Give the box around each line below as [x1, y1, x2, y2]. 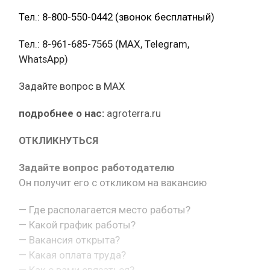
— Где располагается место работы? [19, 203, 190, 216]
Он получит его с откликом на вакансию [19, 176, 207, 189]
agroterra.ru [104, 107, 161, 119]
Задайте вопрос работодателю [19, 161, 175, 174]
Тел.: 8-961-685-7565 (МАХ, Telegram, [19, 37, 189, 50]
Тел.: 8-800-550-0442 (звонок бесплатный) [19, 10, 215, 23]
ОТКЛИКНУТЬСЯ [19, 134, 98, 146]
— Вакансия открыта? [19, 233, 120, 246]
